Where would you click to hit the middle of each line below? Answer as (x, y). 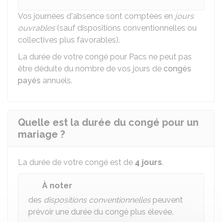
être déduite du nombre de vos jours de (91, 69)
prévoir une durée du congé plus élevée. (101, 212)
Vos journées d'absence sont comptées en (96, 16)
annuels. (56, 81)
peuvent (167, 200)
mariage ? (41, 134)
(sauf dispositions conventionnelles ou (126, 28)
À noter (57, 186)
